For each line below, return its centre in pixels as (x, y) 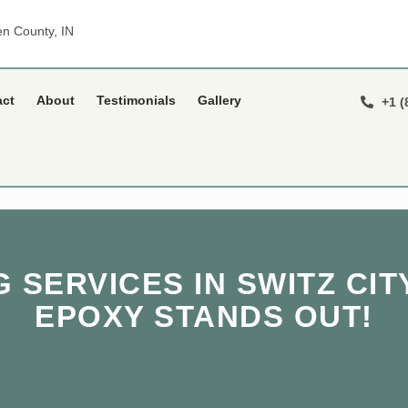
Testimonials (136, 101)
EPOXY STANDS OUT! (204, 316)
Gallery (219, 101)
